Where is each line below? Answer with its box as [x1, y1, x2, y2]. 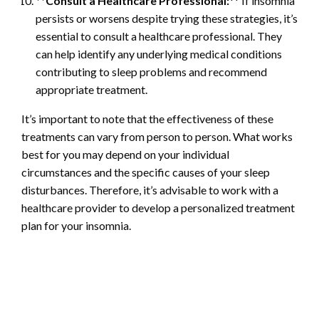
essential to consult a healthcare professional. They [36, 28, 282, 43]
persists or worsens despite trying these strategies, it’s [36, 11, 298, 25]
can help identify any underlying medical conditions [36, 46, 282, 61]
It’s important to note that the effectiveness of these [21, 111, 273, 125]
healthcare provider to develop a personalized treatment [21, 200, 295, 214]
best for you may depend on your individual [21, 147, 229, 161]
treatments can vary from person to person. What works [21, 129, 293, 143]
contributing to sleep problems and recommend [36, 64, 267, 78]
